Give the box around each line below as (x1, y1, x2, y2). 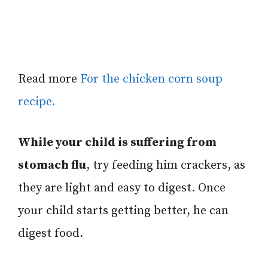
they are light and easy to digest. (18, 180, 195, 196)
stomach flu (18, 157, 86, 173)
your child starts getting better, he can (18, 203, 229, 218)
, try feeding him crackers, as (86, 157, 245, 173)
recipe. (18, 94, 55, 109)
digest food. (18, 226, 83, 241)
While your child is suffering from (18, 135, 217, 150)
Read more (18, 71, 80, 87)
